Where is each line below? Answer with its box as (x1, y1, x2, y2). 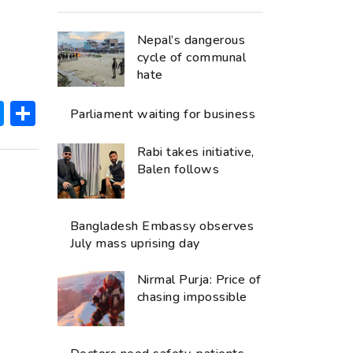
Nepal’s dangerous (137, 32, 246, 50)
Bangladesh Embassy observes (70, 217, 255, 236)
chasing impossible (137, 288, 247, 307)
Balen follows (137, 161, 220, 179)
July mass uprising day (70, 235, 200, 253)
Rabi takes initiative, (137, 143, 255, 162)
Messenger (4, 96, 137, 131)
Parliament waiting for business (70, 106, 256, 124)
